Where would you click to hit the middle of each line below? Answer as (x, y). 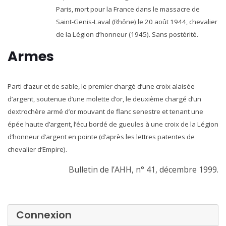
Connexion (44, 215)
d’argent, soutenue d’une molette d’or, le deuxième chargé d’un (104, 99)
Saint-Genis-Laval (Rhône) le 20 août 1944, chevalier (137, 21)
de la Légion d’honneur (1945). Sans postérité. (127, 34)
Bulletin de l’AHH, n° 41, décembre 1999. (144, 169)
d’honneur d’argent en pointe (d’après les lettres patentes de (101, 136)
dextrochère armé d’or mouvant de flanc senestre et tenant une (105, 111)
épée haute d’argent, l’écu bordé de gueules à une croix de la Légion (113, 124)
